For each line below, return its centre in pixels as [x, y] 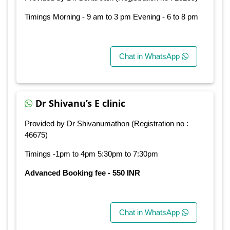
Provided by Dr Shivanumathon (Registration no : [107, 123]
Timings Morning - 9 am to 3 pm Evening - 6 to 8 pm [111, 17]
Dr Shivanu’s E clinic [80, 103]
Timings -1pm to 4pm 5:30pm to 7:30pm [91, 154]
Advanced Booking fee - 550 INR [82, 172]
